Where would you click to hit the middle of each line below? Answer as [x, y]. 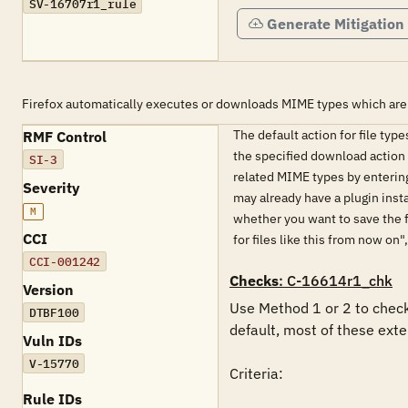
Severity [51, 188]
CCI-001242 [65, 261]
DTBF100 [54, 312]
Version [48, 290]
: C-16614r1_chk [336, 280]
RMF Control [65, 137]
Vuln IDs [52, 341]
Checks [254, 280]
